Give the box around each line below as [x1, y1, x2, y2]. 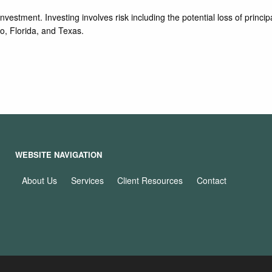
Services [70, 174, 104, 186]
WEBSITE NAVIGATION [15, 149, 103, 161]
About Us [22, 174, 58, 186]
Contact [196, 174, 226, 186]
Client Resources [117, 174, 183, 186]
